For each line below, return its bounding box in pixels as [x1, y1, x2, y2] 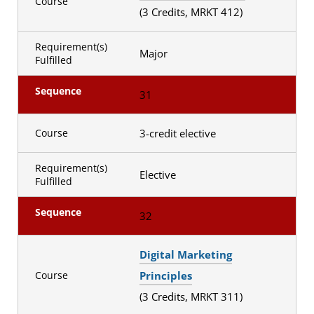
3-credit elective [139, 125, 219, 140]
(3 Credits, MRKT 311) [139, 289, 245, 303]
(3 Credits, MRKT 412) [139, 4, 245, 19]
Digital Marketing [139, 247, 232, 261]
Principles [139, 268, 192, 282]
